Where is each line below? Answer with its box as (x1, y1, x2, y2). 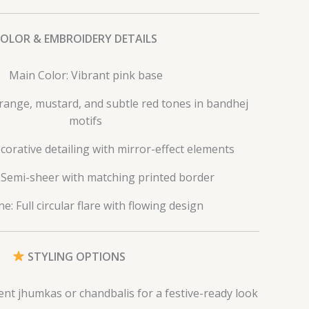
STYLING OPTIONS (25, 248, 126, 264)
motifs (69, 112, 102, 128)
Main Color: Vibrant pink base (8, 67, 163, 83)
